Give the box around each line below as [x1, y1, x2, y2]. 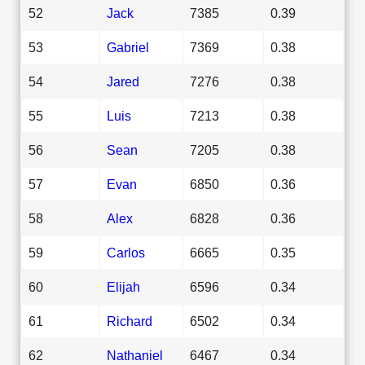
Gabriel [107, 39, 149, 55]
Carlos [107, 244, 145, 260]
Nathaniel [107, 347, 163, 363]
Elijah [107, 279, 140, 294]
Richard [107, 313, 152, 328]
